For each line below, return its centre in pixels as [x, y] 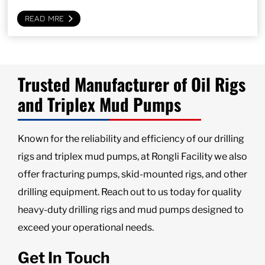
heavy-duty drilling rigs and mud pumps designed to [131, 209]
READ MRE [44, 18]
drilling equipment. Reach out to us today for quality [130, 192]
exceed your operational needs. [86, 227]
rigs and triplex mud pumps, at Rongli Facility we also [132, 156]
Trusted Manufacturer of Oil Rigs [132, 84]
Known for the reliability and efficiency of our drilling [131, 138]
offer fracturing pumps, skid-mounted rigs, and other [132, 174]
